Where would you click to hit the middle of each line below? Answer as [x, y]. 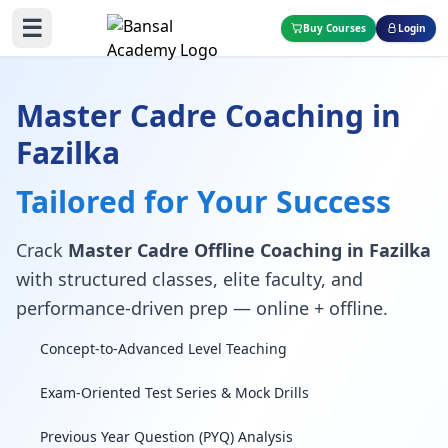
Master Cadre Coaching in [208, 115]
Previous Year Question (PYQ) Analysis [166, 436]
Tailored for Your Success [203, 201]
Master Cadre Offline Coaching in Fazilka [249, 250]
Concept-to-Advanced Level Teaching [163, 348]
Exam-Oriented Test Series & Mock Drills [174, 392]
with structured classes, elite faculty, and [189, 279]
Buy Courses [334, 27]
